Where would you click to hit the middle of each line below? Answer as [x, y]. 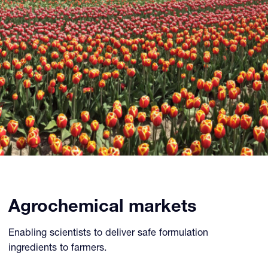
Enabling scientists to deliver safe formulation [109, 233]
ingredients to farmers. [58, 248]
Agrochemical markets [103, 208]
